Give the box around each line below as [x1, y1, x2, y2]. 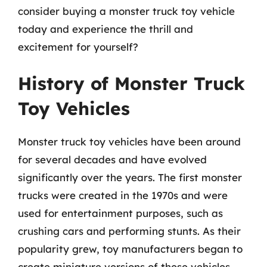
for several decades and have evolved [18, 153, 207, 166]
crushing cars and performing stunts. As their [18, 225, 241, 237]
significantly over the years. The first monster [18, 171, 242, 184]
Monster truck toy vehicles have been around [18, 135, 241, 148]
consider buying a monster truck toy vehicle [18, 4, 235, 17]
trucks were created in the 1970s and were [18, 189, 228, 201]
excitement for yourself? [18, 40, 138, 53]
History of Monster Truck [18, 72, 245, 95]
